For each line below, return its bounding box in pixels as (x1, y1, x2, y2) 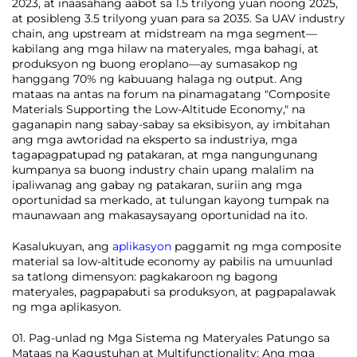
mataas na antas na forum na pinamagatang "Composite (12, 87, 330, 101)
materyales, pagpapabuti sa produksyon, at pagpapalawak (12, 284, 335, 299)
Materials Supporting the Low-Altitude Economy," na (12, 102, 305, 116)
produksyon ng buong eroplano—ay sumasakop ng (12, 57, 298, 71)
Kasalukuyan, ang (12, 239, 112, 253)
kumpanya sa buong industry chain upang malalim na (12, 163, 314, 177)
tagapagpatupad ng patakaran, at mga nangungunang (12, 147, 318, 162)
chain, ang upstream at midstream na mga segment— (12, 26, 317, 41)
